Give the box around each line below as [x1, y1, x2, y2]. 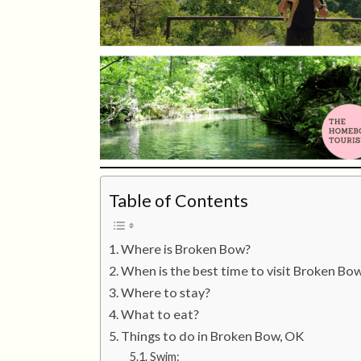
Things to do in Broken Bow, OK [121, 328, 305, 343]
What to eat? [121, 306, 200, 322]
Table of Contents [109, 189, 248, 211]
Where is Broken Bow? [121, 241, 251, 256]
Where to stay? [121, 284, 211, 300]
